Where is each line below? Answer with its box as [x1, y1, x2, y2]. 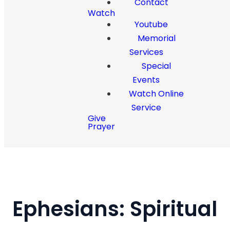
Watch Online [129, 88, 184, 100]
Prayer [88, 121, 115, 132]
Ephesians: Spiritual [12, 195, 217, 223]
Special [142, 60, 171, 72]
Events [132, 74, 160, 86]
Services [129, 46, 163, 58]
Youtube [135, 18, 168, 30]
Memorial [137, 32, 176, 44]
